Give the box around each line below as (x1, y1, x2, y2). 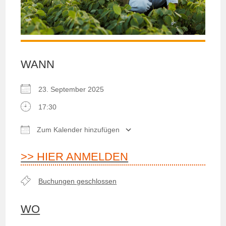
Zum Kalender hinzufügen (35, 126, 120, 134)
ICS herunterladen (38, 139, 97, 147)
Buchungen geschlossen (38, 177, 117, 186)
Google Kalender (106, 139, 160, 147)
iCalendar (174, 139, 205, 147)
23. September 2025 (38, 85, 112, 94)
